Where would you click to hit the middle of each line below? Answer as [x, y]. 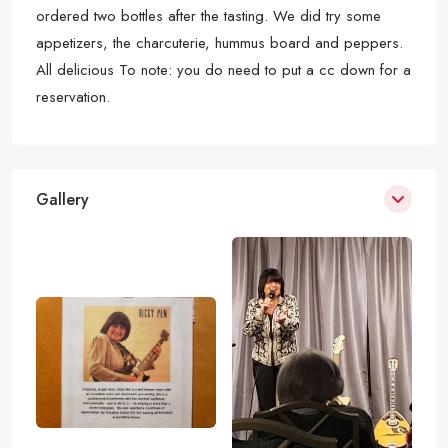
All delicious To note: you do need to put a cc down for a [223, 70]
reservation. [73, 97]
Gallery [62, 199]
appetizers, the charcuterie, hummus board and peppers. [219, 43]
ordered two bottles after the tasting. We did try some [208, 16]
